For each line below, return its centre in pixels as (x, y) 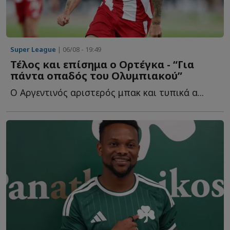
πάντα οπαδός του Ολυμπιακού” (96, 75)
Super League (33, 49)
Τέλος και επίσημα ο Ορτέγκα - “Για (102, 64)
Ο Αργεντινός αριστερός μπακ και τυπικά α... (107, 92)
